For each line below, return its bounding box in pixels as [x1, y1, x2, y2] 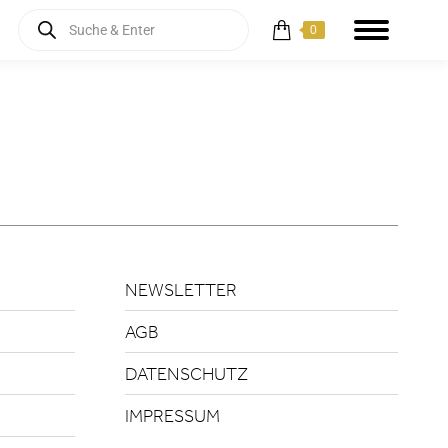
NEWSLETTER [124, 279, 237, 301]
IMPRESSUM [124, 405, 220, 427]
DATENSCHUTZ [124, 363, 248, 385]
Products [18, 7, 83, 27]
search [18, 24, 65, 44]
